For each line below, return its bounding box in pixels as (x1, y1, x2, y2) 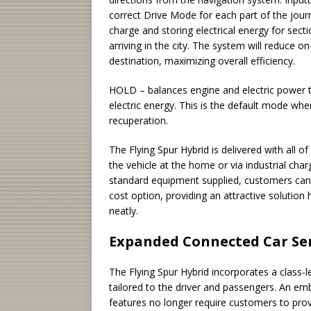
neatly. (109, 203, 138, 217)
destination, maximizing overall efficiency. (109, 53, 295, 67)
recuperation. (109, 113, 168, 127)
